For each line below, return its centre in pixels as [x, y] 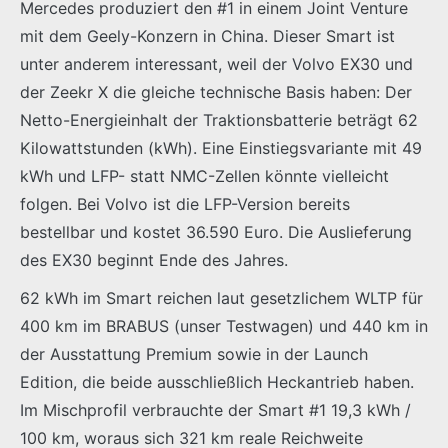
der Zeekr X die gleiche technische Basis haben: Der [216, 91]
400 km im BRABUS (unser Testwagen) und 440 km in [224, 325]
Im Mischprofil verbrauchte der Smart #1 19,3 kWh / [215, 409]
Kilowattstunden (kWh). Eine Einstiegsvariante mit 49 [221, 147]
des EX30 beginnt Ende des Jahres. [154, 259]
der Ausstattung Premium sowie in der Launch [194, 353]
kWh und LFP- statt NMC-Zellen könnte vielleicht [204, 175]
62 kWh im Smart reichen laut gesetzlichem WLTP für [221, 297]
